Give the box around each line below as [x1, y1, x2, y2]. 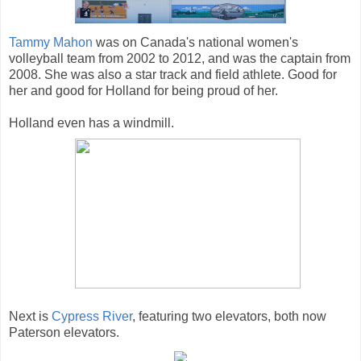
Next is [9, 309, 52, 324]
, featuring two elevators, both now [132, 309, 326, 324]
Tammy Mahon [9, 35, 93, 50]
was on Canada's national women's [93, 35, 298, 50]
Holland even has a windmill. [9, 116, 174, 131]
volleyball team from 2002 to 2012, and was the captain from [9, 52, 351, 66]
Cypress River [52, 309, 132, 324]
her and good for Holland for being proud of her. [9, 84, 278, 98]
